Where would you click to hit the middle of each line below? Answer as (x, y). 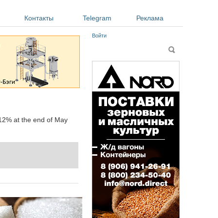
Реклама (150, 18)
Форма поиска (120, 49)
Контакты (39, 18)
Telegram (97, 18)
